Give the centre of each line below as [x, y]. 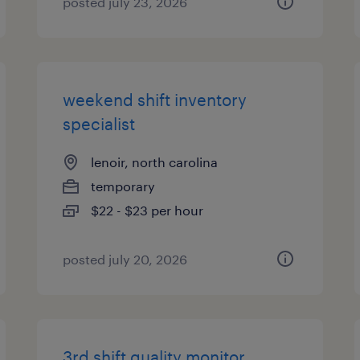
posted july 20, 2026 [125, 259]
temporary [123, 186]
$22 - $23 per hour [147, 210]
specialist [99, 124]
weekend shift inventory [155, 100]
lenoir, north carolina [155, 162]
